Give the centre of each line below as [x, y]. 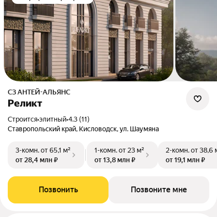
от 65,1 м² [56, 150]
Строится [25, 119]
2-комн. [178, 150]
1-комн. [106, 150]
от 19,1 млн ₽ [185, 160]
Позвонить [58, 190]
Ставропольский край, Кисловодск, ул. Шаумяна [83, 129]
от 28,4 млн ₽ [37, 160]
